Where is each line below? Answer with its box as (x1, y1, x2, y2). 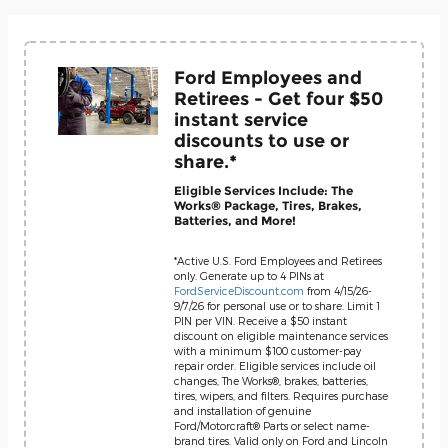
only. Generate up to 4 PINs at (174, 269, 324, 282)
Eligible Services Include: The (174, 182, 353, 198)
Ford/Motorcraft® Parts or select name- (174, 419, 370, 432)
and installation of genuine (174, 404, 311, 417)
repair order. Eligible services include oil (174, 359, 376, 372)
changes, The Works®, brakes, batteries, (174, 374, 368, 387)
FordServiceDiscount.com (174, 284, 304, 297)
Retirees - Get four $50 (174, 88, 383, 109)
